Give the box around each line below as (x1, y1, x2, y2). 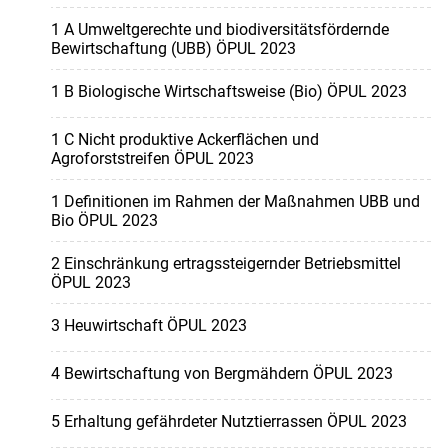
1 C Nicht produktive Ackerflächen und (50, 130, 319, 150)
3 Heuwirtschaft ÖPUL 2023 (50, 316, 247, 336)
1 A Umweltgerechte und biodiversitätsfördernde (50, 20, 389, 40)
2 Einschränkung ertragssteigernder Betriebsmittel (50, 254, 401, 274)
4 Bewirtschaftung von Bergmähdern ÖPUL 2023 (50, 364, 393, 384)
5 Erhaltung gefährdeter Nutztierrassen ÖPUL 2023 (50, 412, 407, 432)
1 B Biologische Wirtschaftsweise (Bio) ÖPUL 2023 (50, 82, 407, 102)
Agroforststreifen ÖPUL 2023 (50, 149, 254, 169)
